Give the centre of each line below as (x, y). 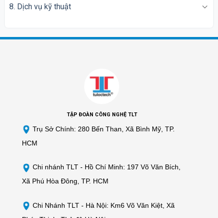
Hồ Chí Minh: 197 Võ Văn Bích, (133, 167)
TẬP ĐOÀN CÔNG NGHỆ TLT (102, 114)
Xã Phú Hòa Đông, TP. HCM (65, 181)
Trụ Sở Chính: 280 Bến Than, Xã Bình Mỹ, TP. (103, 129)
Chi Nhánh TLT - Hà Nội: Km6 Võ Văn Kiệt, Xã (103, 206)
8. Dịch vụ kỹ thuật (40, 6)
